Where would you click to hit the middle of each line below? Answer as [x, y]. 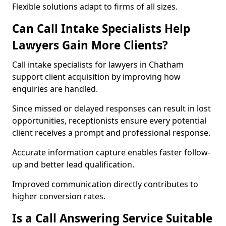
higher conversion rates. [59, 196]
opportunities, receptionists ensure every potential [109, 121]
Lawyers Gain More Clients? [90, 45]
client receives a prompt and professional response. [111, 133]
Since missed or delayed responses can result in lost [111, 108]
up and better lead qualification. [73, 164]
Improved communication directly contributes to [105, 184]
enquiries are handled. [55, 89]
